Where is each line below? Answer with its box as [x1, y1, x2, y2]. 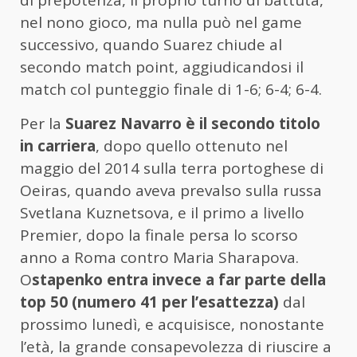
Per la [20, 113, 65, 135]
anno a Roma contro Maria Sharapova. [20, 247, 299, 269]
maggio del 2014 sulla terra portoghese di [20, 158, 324, 179]
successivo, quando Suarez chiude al [20, 34, 282, 56]
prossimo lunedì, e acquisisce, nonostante [20, 314, 324, 335]
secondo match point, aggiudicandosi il [20, 57, 304, 78]
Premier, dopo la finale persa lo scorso [20, 225, 298, 246]
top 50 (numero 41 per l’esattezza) [20, 292, 279, 313]
